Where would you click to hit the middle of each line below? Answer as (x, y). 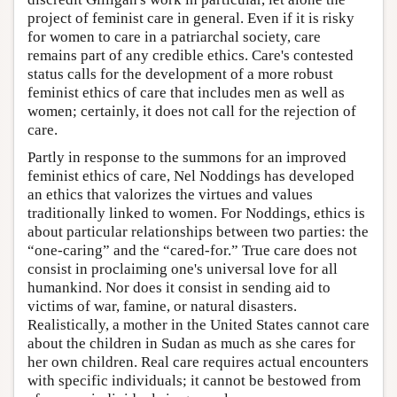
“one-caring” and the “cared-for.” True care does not (192, 250)
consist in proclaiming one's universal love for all (183, 269)
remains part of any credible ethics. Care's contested (191, 55)
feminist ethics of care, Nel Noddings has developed (191, 175)
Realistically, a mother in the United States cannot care (198, 324)
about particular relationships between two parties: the (198, 231)
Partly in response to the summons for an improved (187, 157)
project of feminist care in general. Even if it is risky (191, 18)
